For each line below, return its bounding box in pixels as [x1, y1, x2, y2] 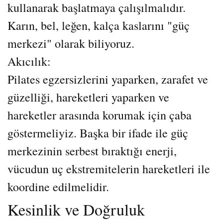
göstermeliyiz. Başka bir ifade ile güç [7, 125, 188, 141]
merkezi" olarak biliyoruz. [7, 35, 134, 51]
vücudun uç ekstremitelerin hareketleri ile [7, 161, 210, 177]
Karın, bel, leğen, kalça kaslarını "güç [7, 17, 190, 33]
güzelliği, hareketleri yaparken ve [7, 89, 169, 105]
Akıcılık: [7, 53, 51, 69]
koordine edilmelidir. [7, 179, 109, 195]
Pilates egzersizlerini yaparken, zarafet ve [7, 71, 208, 87]
